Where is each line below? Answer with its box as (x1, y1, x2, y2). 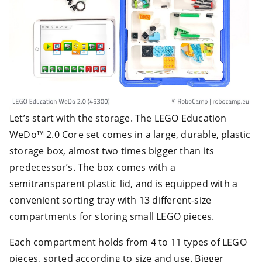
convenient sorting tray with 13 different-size (9, 193, 212, 206)
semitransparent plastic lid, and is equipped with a (9, 177, 238, 190)
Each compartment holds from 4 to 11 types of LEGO (9, 235, 247, 249)
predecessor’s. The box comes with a (9, 160, 175, 174)
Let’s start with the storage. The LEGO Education (9, 111, 227, 125)
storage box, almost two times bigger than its (9, 144, 215, 157)
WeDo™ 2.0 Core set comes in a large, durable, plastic (9, 127, 251, 141)
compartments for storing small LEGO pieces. (9, 209, 215, 223)
